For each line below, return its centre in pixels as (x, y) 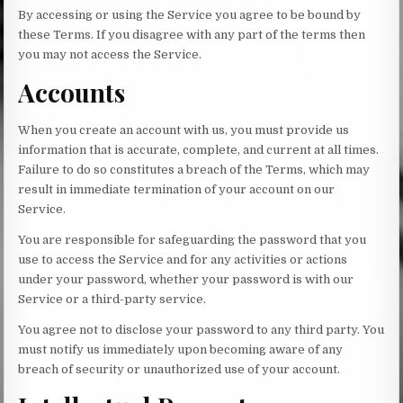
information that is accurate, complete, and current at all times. (199, 149)
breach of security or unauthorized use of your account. (179, 369)
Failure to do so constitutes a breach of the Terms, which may (194, 169)
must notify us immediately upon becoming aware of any (181, 349)
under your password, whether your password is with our (186, 279)
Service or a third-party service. (112, 299)
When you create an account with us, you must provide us (184, 130)
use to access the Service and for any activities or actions (183, 259)
